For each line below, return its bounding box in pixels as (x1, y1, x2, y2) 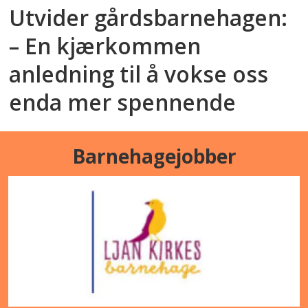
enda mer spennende (9, 87, 236, 117)
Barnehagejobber (71, 142, 236, 169)
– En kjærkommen (9, 30, 201, 60)
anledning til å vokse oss (9, 58, 269, 89)
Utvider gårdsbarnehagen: (9, 2, 288, 32)
